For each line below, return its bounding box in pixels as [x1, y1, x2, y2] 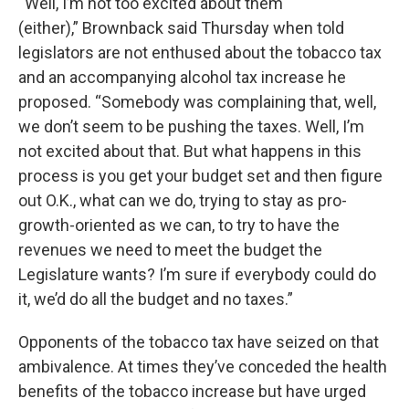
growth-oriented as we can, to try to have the [18, 215, 340, 235]
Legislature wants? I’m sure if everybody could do [18, 265, 376, 284]
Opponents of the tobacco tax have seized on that [18, 332, 379, 351]
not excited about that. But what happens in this [18, 142, 362, 161]
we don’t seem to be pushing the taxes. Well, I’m [18, 117, 364, 136]
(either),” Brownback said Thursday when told [18, 18, 344, 37]
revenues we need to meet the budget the [18, 240, 322, 259]
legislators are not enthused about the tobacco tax [18, 43, 382, 62]
